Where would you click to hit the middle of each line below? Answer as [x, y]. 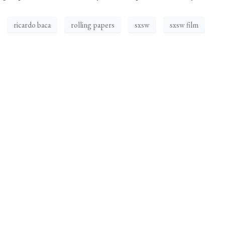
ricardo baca [32, 25]
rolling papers [93, 25]
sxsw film [184, 25]
